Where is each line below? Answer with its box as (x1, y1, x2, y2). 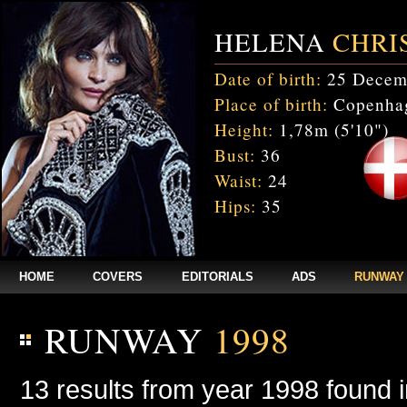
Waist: (214, 169, 263, 192)
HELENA (214, 25, 333, 59)
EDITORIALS (181, 270, 253, 283)
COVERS (93, 270, 144, 283)
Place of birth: (214, 93, 328, 115)
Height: (214, 118, 273, 141)
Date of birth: (214, 67, 322, 90)
